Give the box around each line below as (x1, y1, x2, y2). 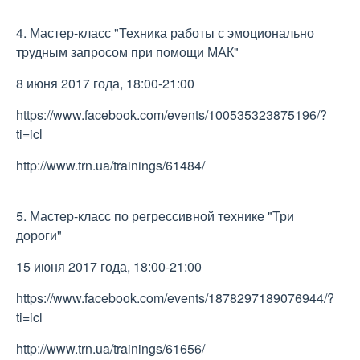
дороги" (16, 226, 65, 244)
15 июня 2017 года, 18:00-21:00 (16, 257, 202, 276)
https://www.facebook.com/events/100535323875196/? (16, 105, 327, 124)
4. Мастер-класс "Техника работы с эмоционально (16, 23, 314, 42)
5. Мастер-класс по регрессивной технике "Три (16, 207, 294, 225)
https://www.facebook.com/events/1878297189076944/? (16, 288, 334, 307)
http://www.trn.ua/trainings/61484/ (16, 156, 205, 174)
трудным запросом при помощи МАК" (16, 43, 239, 61)
